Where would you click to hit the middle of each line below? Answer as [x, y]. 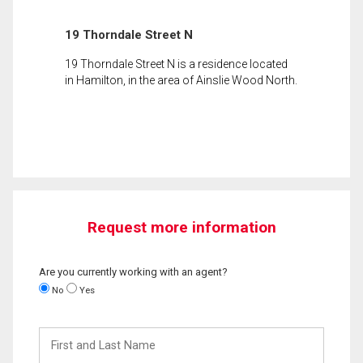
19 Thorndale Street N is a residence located [176, 64]
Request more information [181, 227]
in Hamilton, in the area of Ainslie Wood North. [181, 80]
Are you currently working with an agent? [133, 271]
